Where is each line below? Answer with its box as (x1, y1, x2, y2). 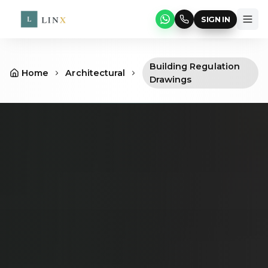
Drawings (149, 74, 192, 85)
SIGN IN (201, 14, 230, 24)
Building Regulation (149, 61, 240, 72)
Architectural (65, 68, 126, 78)
